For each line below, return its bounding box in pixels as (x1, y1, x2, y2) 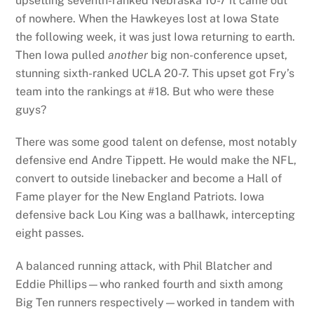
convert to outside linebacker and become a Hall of (15, 172, 282, 186)
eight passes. (15, 226, 85, 240)
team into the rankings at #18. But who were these (15, 84, 275, 98)
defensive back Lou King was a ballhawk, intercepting (15, 208, 296, 222)
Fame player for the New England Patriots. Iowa (15, 190, 265, 204)
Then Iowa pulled (15, 48, 109, 62)
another (108, 48, 149, 62)
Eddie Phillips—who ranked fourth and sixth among (15, 278, 284, 292)
